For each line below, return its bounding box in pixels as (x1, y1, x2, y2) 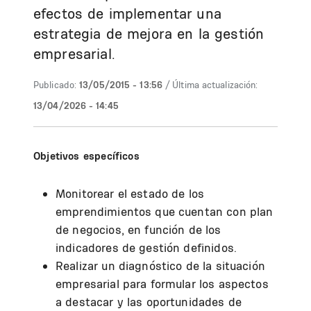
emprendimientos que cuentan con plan (56, 204, 274, 219)
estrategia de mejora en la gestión (33, 25, 264, 42)
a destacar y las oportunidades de (56, 294, 242, 309)
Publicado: (33, 79, 76, 90)
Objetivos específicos (33, 149, 140, 162)
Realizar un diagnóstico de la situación (56, 258, 265, 273)
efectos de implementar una (33, 5, 221, 22)
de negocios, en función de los (56, 222, 221, 237)
